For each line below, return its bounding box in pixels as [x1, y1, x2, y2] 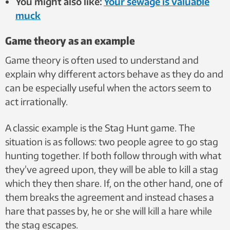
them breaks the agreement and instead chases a [5, 191, 214, 203]
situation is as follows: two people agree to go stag [5, 136, 218, 147]
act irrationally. [5, 95, 68, 107]
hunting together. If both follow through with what [5, 149, 221, 161]
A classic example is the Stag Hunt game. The [5, 122, 195, 133]
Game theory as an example [5, 34, 135, 47]
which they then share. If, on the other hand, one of [5, 177, 223, 189]
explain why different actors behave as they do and [5, 68, 223, 80]
